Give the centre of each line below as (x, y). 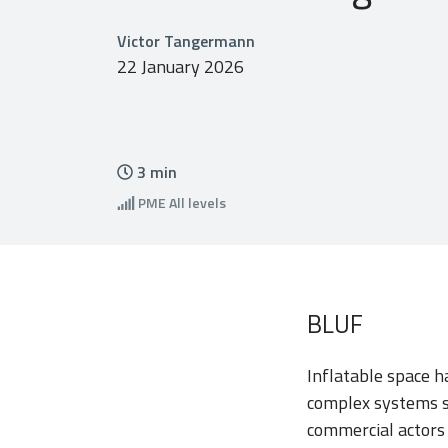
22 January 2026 (180, 66)
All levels (195, 202)
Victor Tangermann (186, 40)
